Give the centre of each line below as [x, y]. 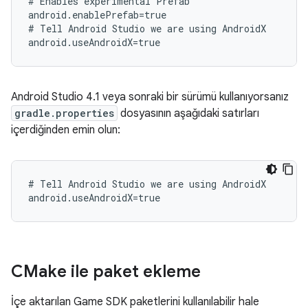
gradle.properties [64, 113]
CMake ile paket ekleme [106, 272]
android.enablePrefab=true [97, 15]
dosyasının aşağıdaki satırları [188, 113]
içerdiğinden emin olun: [66, 130]
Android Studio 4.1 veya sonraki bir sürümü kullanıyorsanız [150, 97]
